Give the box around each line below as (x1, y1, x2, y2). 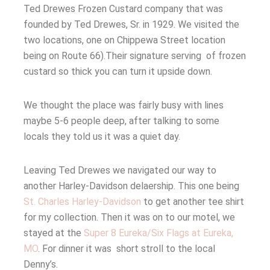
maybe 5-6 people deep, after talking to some (24, 115, 219, 127)
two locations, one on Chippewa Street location (24, 34, 225, 46)
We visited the (175, 18, 239, 30)
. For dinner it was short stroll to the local (38, 242, 215, 254)
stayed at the (24, 227, 84, 239)
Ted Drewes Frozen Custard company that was (24, 2, 223, 14)
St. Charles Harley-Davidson (24, 195, 141, 207)
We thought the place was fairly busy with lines (24, 99, 224, 111)
